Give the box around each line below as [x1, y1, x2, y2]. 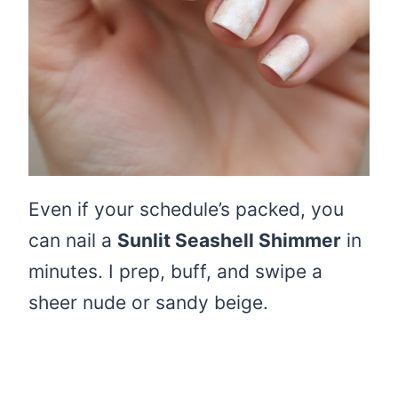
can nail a [28, 229, 117, 252]
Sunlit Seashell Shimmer [117, 229, 341, 252]
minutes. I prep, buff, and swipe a [28, 260, 322, 283]
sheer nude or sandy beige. [28, 291, 268, 314]
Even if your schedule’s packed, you [28, 198, 344, 221]
